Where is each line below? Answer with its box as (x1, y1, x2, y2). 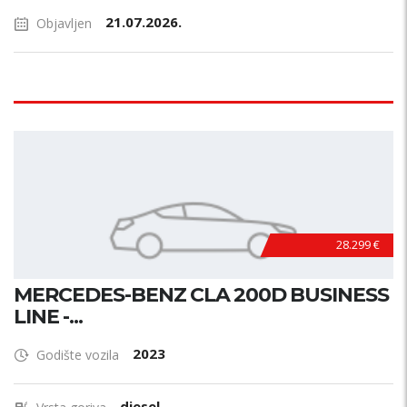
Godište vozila (36, 346, 119, 363)
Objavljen (36, 15, 92, 32)
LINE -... (14, 304, 83, 329)
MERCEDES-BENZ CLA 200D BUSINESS (14, 283, 389, 307)
